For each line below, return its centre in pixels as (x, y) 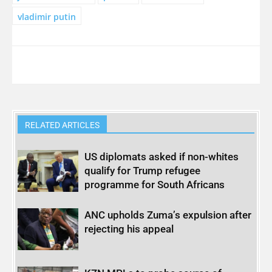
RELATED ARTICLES (63, 125)
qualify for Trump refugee (143, 171)
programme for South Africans (155, 185)
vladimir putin (47, 17)
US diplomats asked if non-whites (162, 157)
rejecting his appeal (129, 229)
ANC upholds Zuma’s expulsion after (168, 215)
